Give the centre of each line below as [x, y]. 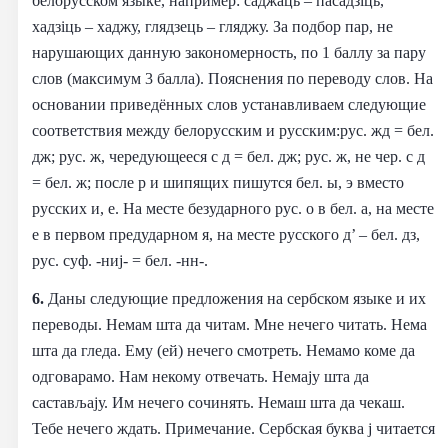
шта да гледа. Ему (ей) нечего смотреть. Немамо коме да [223, 350]
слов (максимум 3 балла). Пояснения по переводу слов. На [232, 78]
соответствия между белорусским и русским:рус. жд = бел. [233, 130]
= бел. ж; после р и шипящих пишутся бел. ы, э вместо [218, 182]
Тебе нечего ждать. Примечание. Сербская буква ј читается [233, 428]
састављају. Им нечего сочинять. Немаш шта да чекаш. [218, 402]
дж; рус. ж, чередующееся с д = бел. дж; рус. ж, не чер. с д [228, 156]
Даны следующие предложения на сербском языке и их [237, 298]
